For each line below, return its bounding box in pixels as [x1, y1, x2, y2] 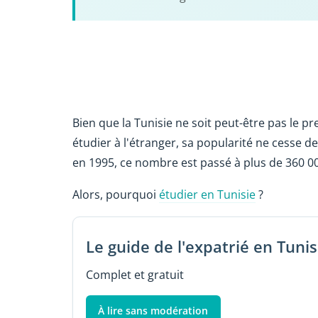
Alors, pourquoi [72, 187, 159, 203]
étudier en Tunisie [159, 187, 256, 203]
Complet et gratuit [85, 266, 184, 283]
